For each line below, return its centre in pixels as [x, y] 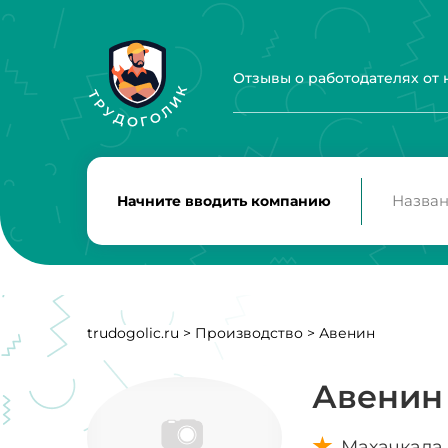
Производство [249, 333]
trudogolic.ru [133, 333]
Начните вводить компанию [224, 200]
